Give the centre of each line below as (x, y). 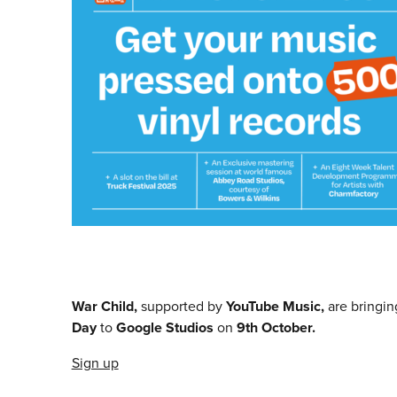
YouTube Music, (276, 307)
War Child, (106, 307)
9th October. (276, 328)
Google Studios (166, 328)
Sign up (95, 363)
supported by (183, 307)
